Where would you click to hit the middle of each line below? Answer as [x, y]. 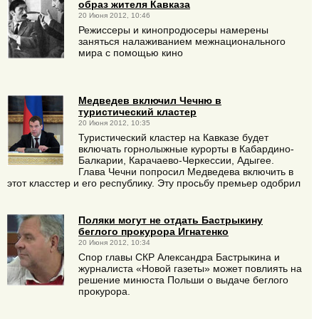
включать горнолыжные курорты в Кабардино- [186, 148]
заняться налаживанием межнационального [182, 41]
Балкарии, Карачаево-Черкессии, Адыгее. [176, 160]
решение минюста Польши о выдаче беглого [183, 280]
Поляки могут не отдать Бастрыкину [171, 220]
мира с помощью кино [131, 52]
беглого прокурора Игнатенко [153, 232]
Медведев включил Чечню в [150, 100]
